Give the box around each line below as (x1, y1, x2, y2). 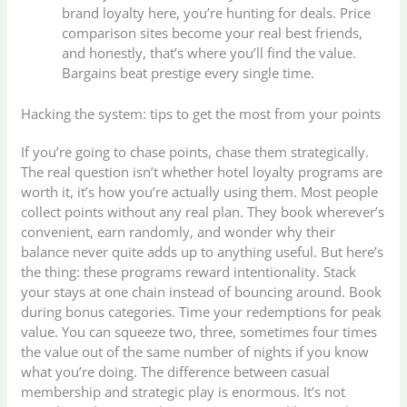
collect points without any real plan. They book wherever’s (21, 202, 385, 221)
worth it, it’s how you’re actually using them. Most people (21, 182, 379, 201)
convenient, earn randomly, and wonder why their (21, 222, 336, 241)
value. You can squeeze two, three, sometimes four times (21, 322, 378, 341)
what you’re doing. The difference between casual (21, 362, 331, 381)
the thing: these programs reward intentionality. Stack (21, 262, 357, 281)
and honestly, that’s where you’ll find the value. (62, 44, 357, 63)
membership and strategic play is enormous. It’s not (21, 382, 346, 401)
